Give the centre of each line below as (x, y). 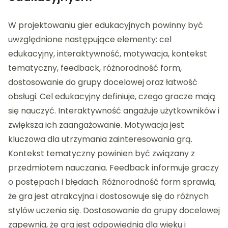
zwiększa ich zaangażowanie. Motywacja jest (96, 125)
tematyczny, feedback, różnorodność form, (95, 68)
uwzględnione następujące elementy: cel (90, 40)
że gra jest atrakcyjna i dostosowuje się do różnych (108, 196)
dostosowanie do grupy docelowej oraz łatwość (103, 82)
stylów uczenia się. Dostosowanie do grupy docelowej (114, 211)
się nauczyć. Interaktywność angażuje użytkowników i (114, 111)
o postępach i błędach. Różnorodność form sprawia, (112, 182)
